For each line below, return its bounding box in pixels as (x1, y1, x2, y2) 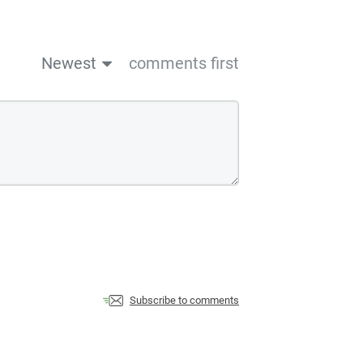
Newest (41, 53, 96, 73)
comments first (129, 53, 239, 73)
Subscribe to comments (130, 293, 239, 306)
